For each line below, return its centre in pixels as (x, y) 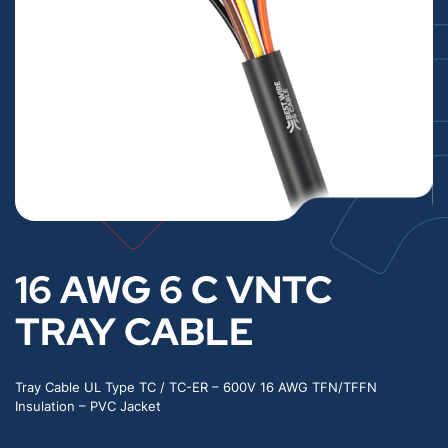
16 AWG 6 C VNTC (173, 290)
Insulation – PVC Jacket (88, 407)
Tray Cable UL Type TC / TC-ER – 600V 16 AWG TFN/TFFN (196, 388)
